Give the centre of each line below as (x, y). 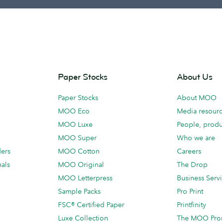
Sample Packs (79, 191)
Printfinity (192, 204)
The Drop (192, 164)
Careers (189, 151)
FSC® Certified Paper (91, 204)
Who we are (196, 138)
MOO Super (77, 138)
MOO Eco (74, 111)
